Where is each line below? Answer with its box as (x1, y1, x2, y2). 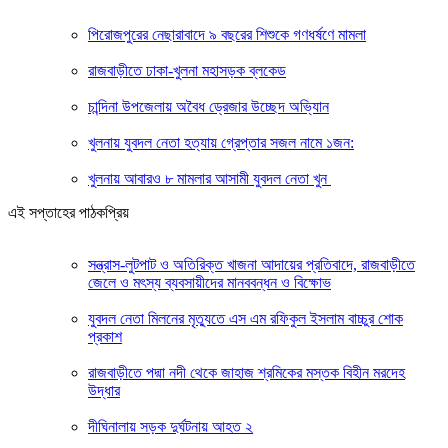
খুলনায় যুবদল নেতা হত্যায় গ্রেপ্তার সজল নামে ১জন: (88, 133, 354, 151)
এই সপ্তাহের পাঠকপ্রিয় (8, 203, 129, 221)
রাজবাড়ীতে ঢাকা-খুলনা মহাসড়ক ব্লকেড (88, 61, 286, 79)
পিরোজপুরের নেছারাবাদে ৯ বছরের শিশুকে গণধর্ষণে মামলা (88, 25, 366, 43)
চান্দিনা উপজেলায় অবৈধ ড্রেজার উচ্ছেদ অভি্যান (88, 97, 329, 115)
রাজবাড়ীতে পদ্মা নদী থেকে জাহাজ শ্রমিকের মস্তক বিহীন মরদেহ (88, 363, 405, 381)
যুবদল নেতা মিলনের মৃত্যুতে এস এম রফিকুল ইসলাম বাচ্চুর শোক (88, 309, 403, 327)
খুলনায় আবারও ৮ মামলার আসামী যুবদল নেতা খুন (88, 169, 331, 187)
